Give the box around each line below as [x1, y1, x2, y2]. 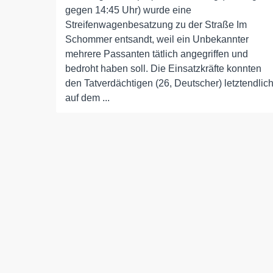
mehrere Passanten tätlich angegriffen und [65, 49, 248, 60]
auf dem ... [65, 93, 110, 104]
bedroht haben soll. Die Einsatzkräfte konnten [65, 63, 261, 74]
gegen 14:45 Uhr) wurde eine [65, 5, 191, 16]
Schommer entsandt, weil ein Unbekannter [65, 34, 249, 45]
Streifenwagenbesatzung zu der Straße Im [65, 19, 247, 30]
